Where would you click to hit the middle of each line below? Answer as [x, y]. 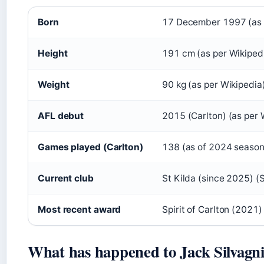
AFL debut [61, 116]
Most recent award [80, 209]
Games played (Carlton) [90, 147]
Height [53, 53]
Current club [66, 178]
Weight [54, 85]
